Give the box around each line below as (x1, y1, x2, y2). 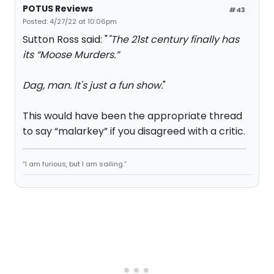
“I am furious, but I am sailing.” (23, 159, 127, 169)
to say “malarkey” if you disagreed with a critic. (23, 124, 245, 138)
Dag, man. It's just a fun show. (23, 78, 163, 92)
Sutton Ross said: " (23, 32, 108, 46)
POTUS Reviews (23, 2, 93, 15)
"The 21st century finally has (108, 32, 239, 46)
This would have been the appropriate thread (23, 109, 242, 123)
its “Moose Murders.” (23, 48, 119, 62)
